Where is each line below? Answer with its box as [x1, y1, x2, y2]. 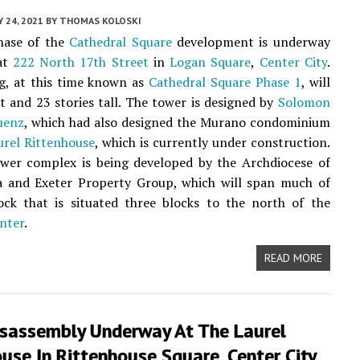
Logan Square [170, 53, 252, 71]
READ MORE [264, 251, 322, 265]
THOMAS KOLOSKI [59, 14, 141, 27]
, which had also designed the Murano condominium [23, 113, 330, 131]
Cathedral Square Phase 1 [149, 73, 301, 91]
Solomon [277, 93, 330, 111]
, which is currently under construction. [94, 133, 330, 151]
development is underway [171, 33, 330, 51]
